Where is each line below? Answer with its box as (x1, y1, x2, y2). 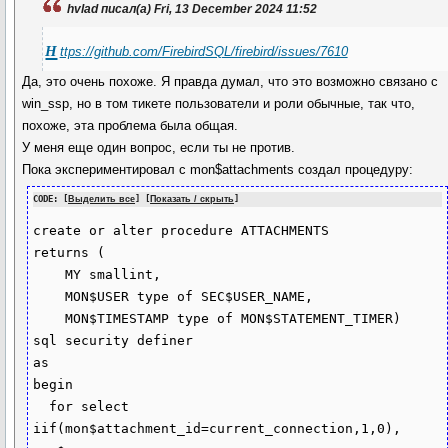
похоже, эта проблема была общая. (22, 118, 239, 133)
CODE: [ (33, 194, 69, 204)
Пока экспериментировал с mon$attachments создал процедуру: (22, 162, 414, 177)
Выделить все (68, 194, 136, 204)
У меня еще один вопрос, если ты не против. (22, 140, 296, 155)
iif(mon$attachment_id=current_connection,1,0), (33, 421, 402, 437)
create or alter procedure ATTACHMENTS (33, 223, 330, 239)
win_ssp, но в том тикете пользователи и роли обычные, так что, (22, 96, 416, 111)
